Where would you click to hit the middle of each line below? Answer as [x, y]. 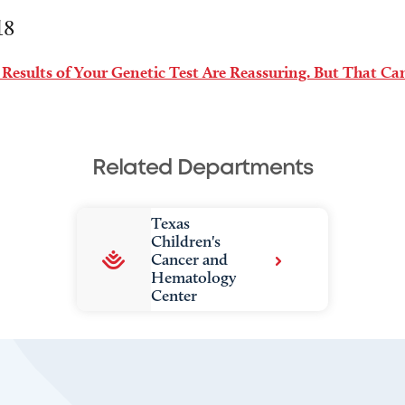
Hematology [193, 278]
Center [174, 296]
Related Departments [202, 169]
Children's [185, 241]
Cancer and [189, 259]
